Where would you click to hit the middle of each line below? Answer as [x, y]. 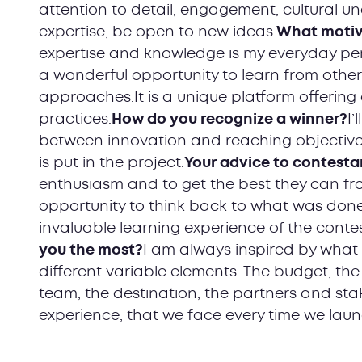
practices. [75, 119]
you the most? [91, 250]
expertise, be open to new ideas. [158, 32]
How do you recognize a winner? [229, 119]
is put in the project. [112, 163]
